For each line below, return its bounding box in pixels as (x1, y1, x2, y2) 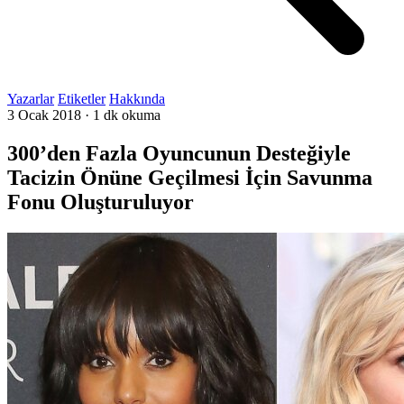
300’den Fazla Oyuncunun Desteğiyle (7, 141, 351, 165)
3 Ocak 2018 (7, 107, 81, 123)
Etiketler (58, 91, 106, 106)
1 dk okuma (93, 107, 161, 123)
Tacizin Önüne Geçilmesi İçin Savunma (7, 165, 372, 189)
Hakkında (109, 91, 165, 106)
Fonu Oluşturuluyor (7, 189, 194, 214)
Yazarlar (7, 91, 54, 106)
